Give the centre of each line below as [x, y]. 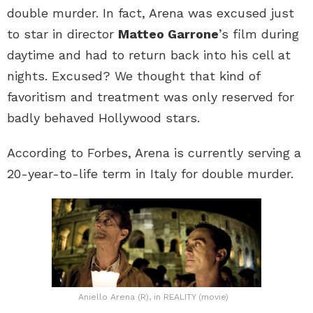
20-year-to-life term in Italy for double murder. [150, 174]
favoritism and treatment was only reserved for [151, 97]
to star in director [63, 34]
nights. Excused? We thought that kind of [136, 76]
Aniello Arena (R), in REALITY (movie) [153, 297]
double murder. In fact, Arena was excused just [151, 13]
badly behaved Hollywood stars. [103, 118]
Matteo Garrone [168, 34]
